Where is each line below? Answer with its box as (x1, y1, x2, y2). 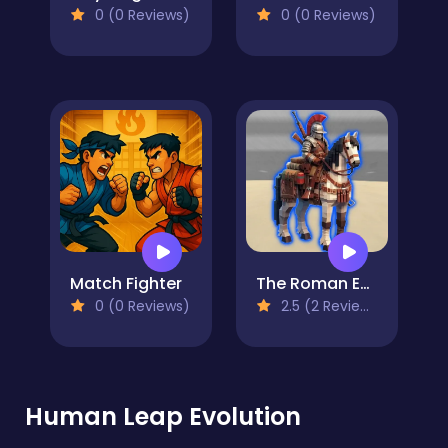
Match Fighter (70, 271, 182, 295)
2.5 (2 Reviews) (277, 295, 360, 316)
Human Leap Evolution (25, 399, 301, 433)
